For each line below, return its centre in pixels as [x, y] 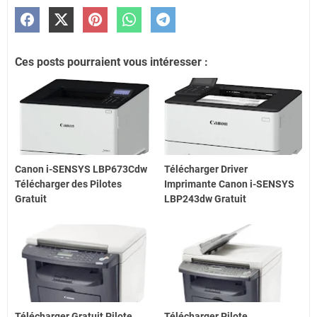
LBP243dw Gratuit [206, 199]
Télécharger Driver [206, 169]
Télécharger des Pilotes [68, 184]
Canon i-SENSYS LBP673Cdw [81, 169]
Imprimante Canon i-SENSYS [230, 184]
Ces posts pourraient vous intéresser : [111, 62]
